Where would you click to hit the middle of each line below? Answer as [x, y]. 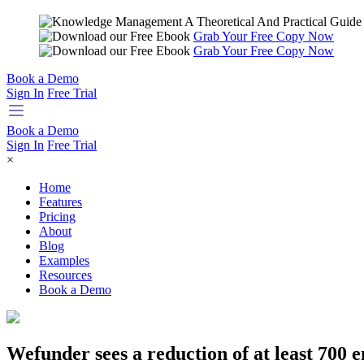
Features [61, 202]
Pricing [57, 217]
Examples [64, 261]
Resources [65, 275]
